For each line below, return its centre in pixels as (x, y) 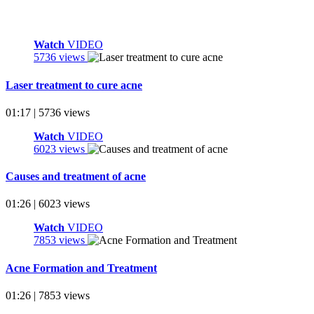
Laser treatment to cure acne (74, 85)
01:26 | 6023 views (48, 204)
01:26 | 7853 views (48, 295)
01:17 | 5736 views (48, 112)
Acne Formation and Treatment (81, 268)
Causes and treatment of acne (76, 177)
